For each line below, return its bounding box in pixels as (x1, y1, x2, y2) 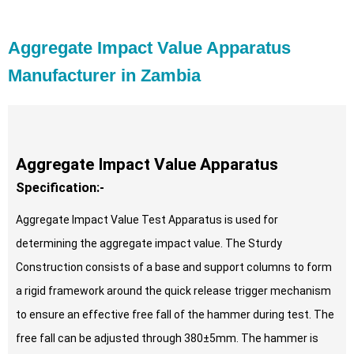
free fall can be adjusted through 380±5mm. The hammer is (16, 332, 318, 345)
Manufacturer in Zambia (8, 66, 201, 86)
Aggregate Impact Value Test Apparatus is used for (16, 213, 278, 227)
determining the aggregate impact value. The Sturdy (16, 237, 282, 250)
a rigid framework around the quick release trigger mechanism (16, 284, 331, 298)
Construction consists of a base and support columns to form (16, 261, 332, 274)
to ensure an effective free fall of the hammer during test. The (16, 308, 334, 322)
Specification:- (16, 180, 104, 196)
